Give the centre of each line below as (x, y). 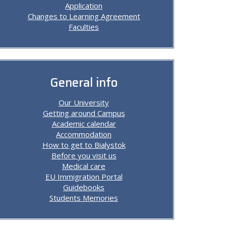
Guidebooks (84, 187)
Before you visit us (84, 155)
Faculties (84, 27)
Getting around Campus (84, 113)
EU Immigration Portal (84, 177)
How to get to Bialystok (84, 145)
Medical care (84, 166)
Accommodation (84, 134)
